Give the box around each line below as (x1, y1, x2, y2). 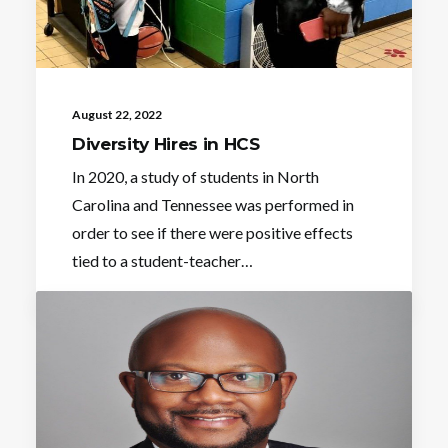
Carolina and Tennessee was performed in (72, 194, 354, 214)
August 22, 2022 (72, 106, 162, 122)
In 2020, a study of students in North (72, 166, 319, 186)
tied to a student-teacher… (72, 250, 253, 270)
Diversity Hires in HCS (72, 133, 260, 154)
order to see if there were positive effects (72, 222, 353, 242)
